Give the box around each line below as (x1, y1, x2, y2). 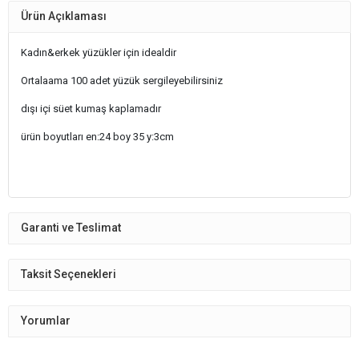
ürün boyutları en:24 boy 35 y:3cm (21, 130, 174, 143)
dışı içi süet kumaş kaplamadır (21, 102, 161, 115)
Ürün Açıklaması (21, 10, 107, 22)
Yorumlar (21, 314, 71, 327)
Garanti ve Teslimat (21, 221, 121, 234)
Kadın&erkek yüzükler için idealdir (21, 46, 176, 58)
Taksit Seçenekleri (21, 268, 116, 280)
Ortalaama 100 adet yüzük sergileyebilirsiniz (21, 74, 223, 87)
